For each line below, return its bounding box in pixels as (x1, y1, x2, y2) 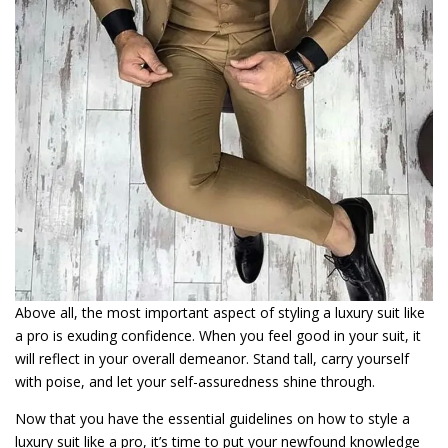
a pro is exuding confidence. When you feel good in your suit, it (15, 325, 421, 345)
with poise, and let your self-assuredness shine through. (15, 371, 375, 391)
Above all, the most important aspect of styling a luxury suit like (15, 302, 425, 322)
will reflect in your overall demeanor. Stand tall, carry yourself (15, 348, 409, 368)
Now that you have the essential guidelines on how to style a (15, 408, 410, 428)
